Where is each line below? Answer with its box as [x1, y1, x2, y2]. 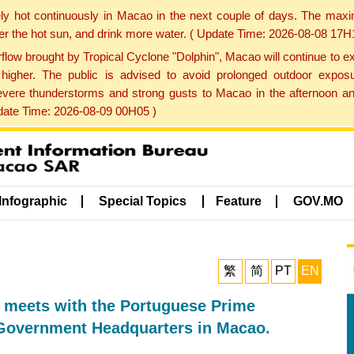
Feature [215, 194, 262, 209]
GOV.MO [293, 194, 344, 209]
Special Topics [99, 194, 187, 209]
